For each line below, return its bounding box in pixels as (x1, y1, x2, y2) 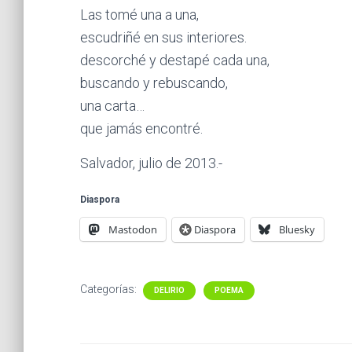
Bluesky (279, 222, 315, 236)
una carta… (80, 97, 145, 114)
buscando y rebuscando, (80, 75, 228, 91)
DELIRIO (154, 286, 185, 295)
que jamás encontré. (80, 120, 203, 137)
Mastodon (108, 222, 157, 236)
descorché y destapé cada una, (80, 52, 269, 68)
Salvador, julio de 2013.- (80, 155, 222, 171)
